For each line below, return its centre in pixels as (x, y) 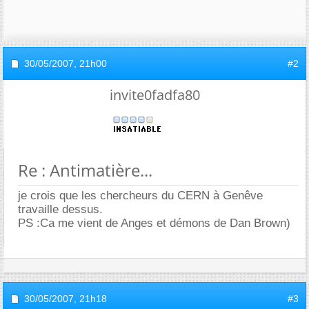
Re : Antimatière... (85, 170)
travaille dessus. (60, 209)
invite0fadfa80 (154, 95)
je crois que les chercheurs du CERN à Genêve (140, 196)
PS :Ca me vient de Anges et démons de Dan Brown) (154, 223)
